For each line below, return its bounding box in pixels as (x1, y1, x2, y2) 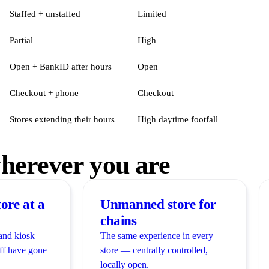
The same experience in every (100, 230, 213, 241)
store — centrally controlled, (100, 244, 208, 255)
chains (100, 213, 137, 228)
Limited (138, 8, 166, 19)
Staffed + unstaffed (10, 8, 80, 19)
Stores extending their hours (10, 113, 115, 124)
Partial (10, 34, 33, 45)
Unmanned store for (100, 196, 216, 212)
